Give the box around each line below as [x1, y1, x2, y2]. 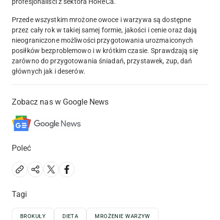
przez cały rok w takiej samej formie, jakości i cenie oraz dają [12, 26, 197, 34]
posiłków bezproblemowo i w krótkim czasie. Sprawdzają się [12, 46, 198, 55]
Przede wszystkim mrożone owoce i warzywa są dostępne [12, 15, 192, 24]
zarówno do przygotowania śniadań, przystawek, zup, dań [12, 56, 192, 65]
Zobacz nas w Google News [12, 97, 109, 107]
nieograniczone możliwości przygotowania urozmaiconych [12, 36, 193, 44]
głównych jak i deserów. [12, 67, 87, 75]
